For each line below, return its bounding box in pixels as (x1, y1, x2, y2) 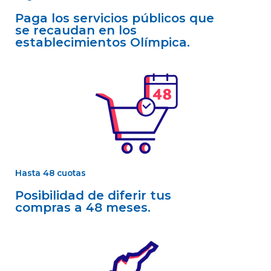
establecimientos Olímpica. (15, 35, 190, 50)
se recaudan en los (15, 23, 137, 38)
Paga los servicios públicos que (15, 11, 214, 26)
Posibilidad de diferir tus (15, 188, 171, 203)
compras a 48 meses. (15, 200, 151, 215)
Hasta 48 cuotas (15, 168, 86, 178)
